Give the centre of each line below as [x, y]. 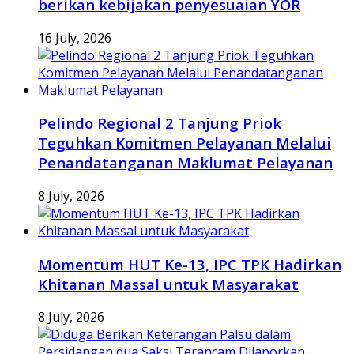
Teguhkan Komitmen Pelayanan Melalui [185, 143]
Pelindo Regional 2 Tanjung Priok [160, 123]
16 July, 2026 [75, 38]
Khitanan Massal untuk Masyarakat [168, 284]
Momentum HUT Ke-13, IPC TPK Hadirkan [190, 264]
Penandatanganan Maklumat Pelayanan [185, 163]
